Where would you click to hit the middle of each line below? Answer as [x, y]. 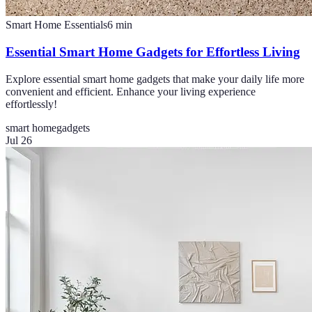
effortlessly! [31, 104]
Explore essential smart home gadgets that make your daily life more [155, 79]
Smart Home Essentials [56, 25]
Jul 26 [19, 140]
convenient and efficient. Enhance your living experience [131, 91]
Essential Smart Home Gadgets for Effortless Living [153, 52]
